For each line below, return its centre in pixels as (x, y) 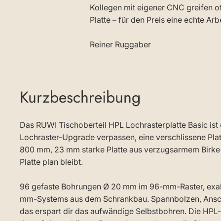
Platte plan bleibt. (51, 162)
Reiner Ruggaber (120, 44)
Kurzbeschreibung (80, 97)
